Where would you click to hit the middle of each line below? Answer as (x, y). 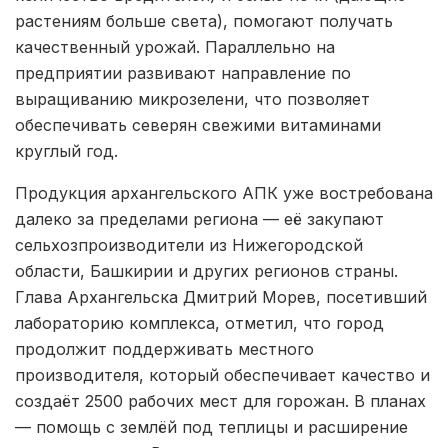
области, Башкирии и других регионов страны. (206, 271)
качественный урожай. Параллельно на (175, 47)
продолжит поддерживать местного (164, 349)
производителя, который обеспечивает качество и (222, 375)
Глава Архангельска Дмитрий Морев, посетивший (221, 297)
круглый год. (66, 151)
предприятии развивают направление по (183, 73)
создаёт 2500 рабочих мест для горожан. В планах (220, 401)
